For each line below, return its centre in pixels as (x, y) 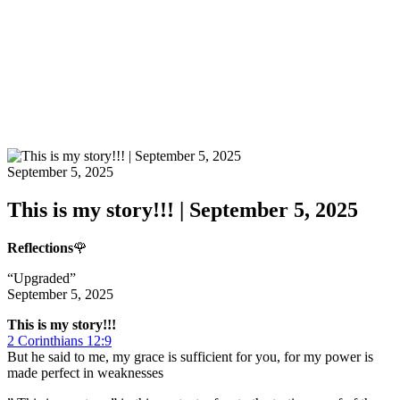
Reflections (40, 247)
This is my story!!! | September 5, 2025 (183, 209)
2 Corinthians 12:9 (59, 340)
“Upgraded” (42, 278)
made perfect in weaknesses (85, 372)
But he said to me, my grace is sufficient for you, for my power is (190, 356)
